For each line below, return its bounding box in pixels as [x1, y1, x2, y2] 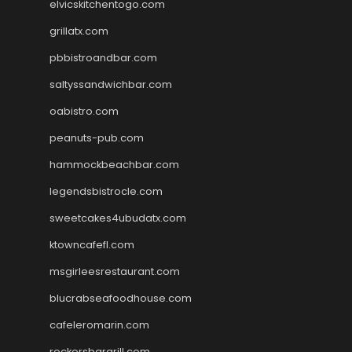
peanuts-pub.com [49, 130, 144, 145]
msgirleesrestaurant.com [49, 263, 180, 279]
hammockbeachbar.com [49, 156, 179, 172]
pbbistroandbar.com [49, 49, 157, 65]
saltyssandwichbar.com [49, 76, 172, 92]
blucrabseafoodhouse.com [49, 290, 192, 306]
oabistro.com [49, 103, 119, 119]
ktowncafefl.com [49, 236, 134, 252]
